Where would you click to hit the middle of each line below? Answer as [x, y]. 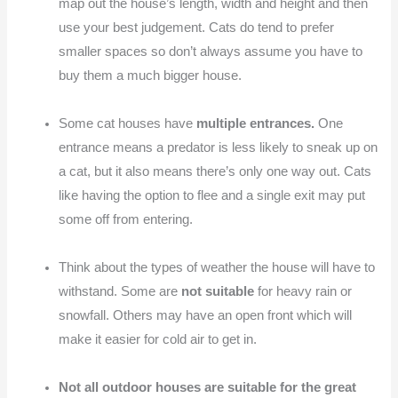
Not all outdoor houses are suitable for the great [208, 387]
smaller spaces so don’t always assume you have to [211, 51]
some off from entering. [126, 219]
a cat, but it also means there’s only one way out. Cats [215, 171]
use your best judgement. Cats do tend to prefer [197, 27]
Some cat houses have [128, 123]
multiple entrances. [256, 123]
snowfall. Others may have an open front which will [206, 315]
